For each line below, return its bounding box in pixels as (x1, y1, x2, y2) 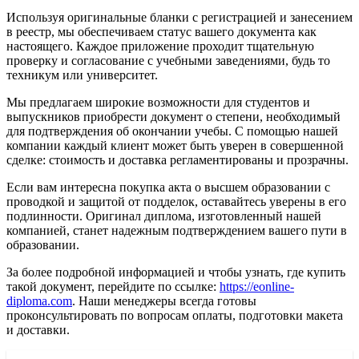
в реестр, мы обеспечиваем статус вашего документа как (6, 25, 317, 39)
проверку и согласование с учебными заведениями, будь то (6, 54, 330, 68)
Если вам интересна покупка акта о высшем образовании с (6, 180, 330, 195)
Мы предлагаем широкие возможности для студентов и (6, 95, 310, 110)
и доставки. (6, 323, 70, 337)
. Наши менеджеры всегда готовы (72, 294, 256, 309)
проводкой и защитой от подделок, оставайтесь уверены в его (6, 195, 346, 209)
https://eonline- (220, 280, 294, 294)
